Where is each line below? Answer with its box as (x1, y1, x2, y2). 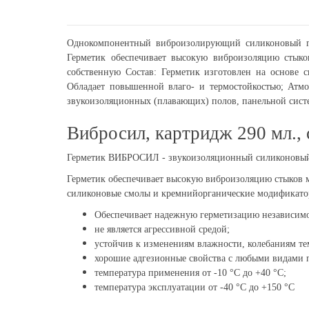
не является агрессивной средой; (94, 224, 230, 235)
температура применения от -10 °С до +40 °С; (94, 268, 286, 279)
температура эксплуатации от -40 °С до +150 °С (94, 282, 295, 293)
